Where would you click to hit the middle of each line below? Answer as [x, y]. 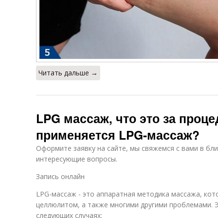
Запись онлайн [60, 176]
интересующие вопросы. [77, 159]
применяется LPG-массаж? [118, 135]
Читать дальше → [68, 73]
